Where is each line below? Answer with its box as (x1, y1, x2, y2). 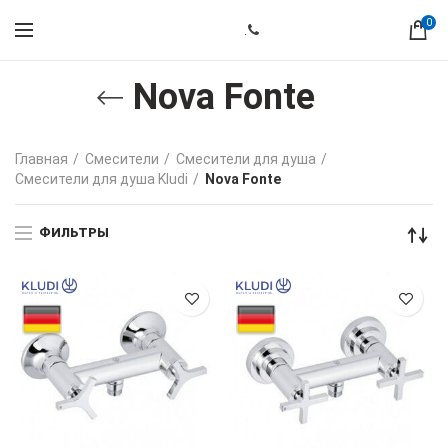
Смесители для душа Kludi (15, 171, 188, 187)
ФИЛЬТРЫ (39, 224, 109, 240)
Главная (15, 151, 68, 167)
